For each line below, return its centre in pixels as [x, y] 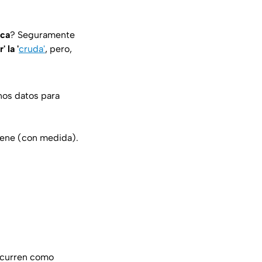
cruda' [32, 49]
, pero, [58, 49]
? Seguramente [42, 35]
